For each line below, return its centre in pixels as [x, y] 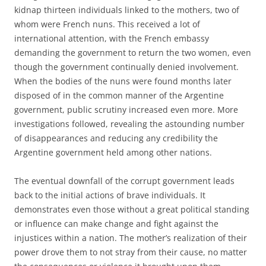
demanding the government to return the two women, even [133, 53]
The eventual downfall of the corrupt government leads [124, 181]
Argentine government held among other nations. [113, 152]
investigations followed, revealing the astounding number [129, 124]
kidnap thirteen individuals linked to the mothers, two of [127, 10]
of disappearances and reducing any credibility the [116, 138]
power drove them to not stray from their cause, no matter [131, 252]
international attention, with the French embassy [112, 38]
